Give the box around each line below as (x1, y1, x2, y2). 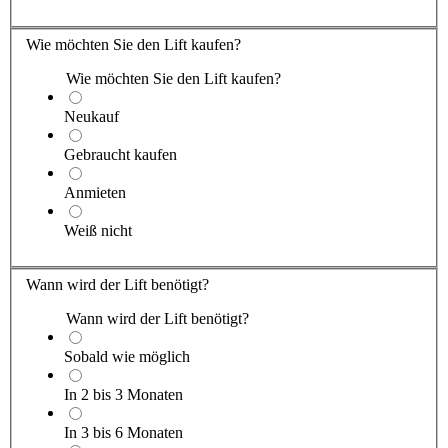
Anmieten (64, 183, 126, 201)
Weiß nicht (64, 221, 132, 239)
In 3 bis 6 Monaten (64, 423, 183, 441)
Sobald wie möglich (64, 347, 190, 365)
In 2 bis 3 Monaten (64, 385, 183, 403)
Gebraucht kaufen (64, 145, 177, 163)
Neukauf (64, 107, 119, 125)
